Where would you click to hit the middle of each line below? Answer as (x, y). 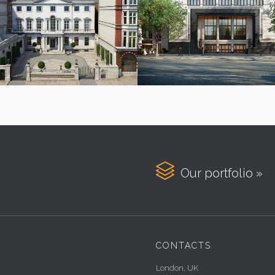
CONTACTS (184, 245)
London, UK (177, 268)
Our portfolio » (219, 173)
